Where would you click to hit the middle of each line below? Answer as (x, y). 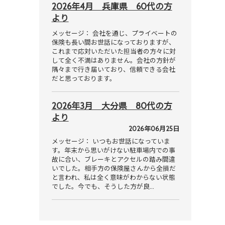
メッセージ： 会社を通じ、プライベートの (114, 34)
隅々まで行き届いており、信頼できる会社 (113, 70)
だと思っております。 (84, 79)
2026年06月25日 (154, 129)
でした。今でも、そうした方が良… (103, 187)
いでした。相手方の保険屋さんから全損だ (114, 169)
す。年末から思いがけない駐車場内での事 (113, 151)
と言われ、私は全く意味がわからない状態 (113, 178)
